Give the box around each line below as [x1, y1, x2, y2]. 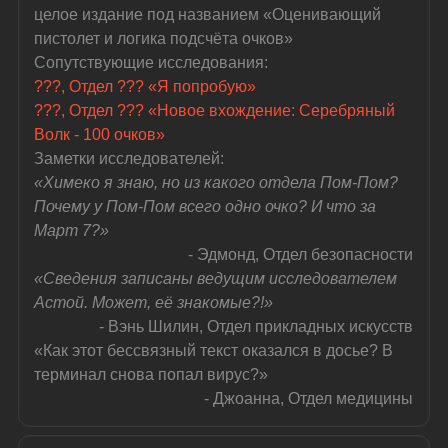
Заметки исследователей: [34, 149, 225, 167]
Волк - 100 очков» [34, 125, 166, 143]
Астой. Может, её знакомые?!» [34, 293, 274, 311]
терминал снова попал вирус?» [34, 365, 269, 383]
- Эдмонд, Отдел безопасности [188, 245, 414, 263]
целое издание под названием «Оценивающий [34, 5, 386, 23]
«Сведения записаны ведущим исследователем [34, 269, 402, 287]
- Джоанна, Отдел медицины [204, 389, 414, 407]
